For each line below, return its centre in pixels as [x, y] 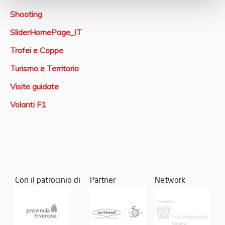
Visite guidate [34, 87]
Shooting [26, 14]
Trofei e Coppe [37, 50]
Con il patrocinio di [47, 180]
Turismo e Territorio [44, 69]
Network [170, 180]
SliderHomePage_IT [46, 32]
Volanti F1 [28, 105]
